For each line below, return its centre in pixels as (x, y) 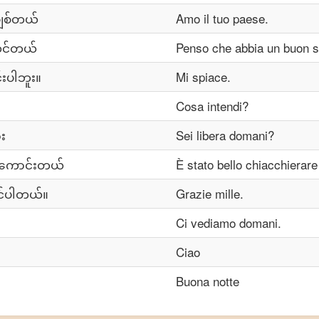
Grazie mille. (210, 193)
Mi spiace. (203, 77)
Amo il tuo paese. (222, 18)
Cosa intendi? (212, 106)
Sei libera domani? (225, 135)
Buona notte (208, 281)
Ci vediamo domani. (229, 223)
